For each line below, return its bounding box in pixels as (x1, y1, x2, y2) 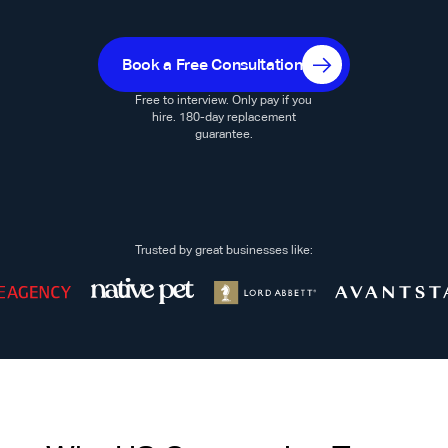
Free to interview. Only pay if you (135, 93, 313, 108)
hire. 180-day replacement (151, 110, 296, 125)
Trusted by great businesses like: (135, 242, 313, 257)
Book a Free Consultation (121, 55, 303, 74)
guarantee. (194, 127, 253, 142)
